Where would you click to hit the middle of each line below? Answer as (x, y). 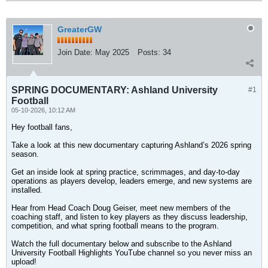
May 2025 (112, 52)
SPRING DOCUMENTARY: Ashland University (115, 90)
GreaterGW (80, 29)
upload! (24, 262)
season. (25, 154)
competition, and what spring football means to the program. (115, 226)
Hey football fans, (42, 127)
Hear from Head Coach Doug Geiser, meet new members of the (121, 208)
